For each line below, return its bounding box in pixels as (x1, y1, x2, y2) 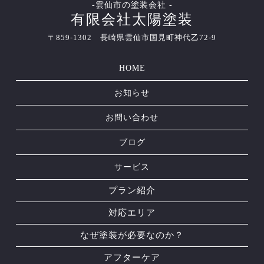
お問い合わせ (105, 113, 159, 123)
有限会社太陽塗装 (71, 12, 193, 28)
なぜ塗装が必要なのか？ (80, 230, 184, 240)
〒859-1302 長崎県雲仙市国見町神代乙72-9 (48, 33, 216, 42)
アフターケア (104, 253, 160, 263)
